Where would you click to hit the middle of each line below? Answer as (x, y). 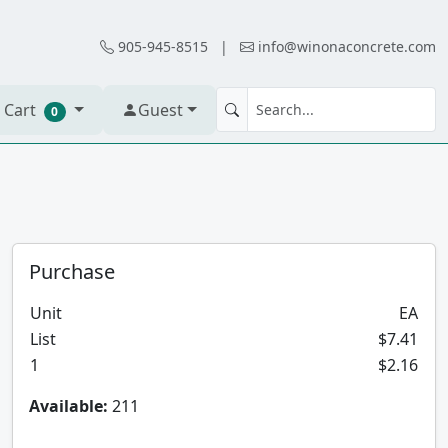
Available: (68, 406)
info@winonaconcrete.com (347, 46)
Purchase (72, 271)
